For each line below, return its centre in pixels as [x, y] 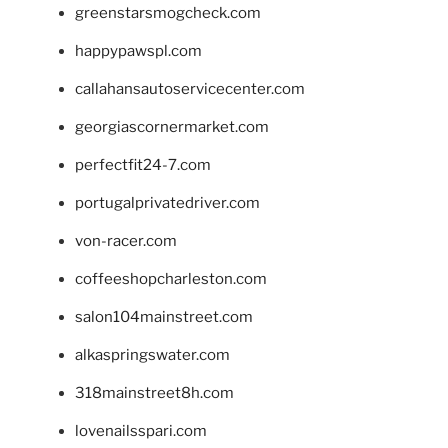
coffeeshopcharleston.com [171, 278]
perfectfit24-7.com [143, 164]
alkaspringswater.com [152, 354]
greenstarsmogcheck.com [168, 12]
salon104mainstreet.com [164, 316]
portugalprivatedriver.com [167, 202]
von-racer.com [126, 240]
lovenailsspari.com [141, 430]
